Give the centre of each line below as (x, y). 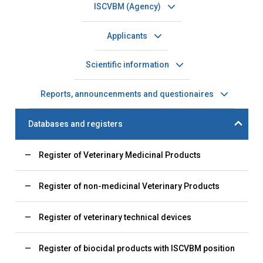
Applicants (127, 36)
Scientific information (127, 65)
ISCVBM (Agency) (127, 7)
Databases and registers (75, 124)
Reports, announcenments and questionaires (127, 94)
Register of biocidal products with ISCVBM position (136, 248)
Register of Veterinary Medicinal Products (119, 155)
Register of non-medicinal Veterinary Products (129, 186)
